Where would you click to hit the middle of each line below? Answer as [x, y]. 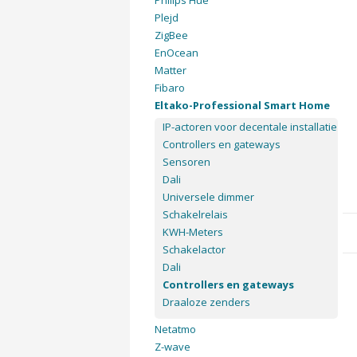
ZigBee [171, 35]
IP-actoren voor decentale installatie [249, 127]
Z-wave [172, 347]
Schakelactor [194, 249]
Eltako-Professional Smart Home [242, 105]
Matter [170, 70]
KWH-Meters [192, 232]
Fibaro [169, 88]
